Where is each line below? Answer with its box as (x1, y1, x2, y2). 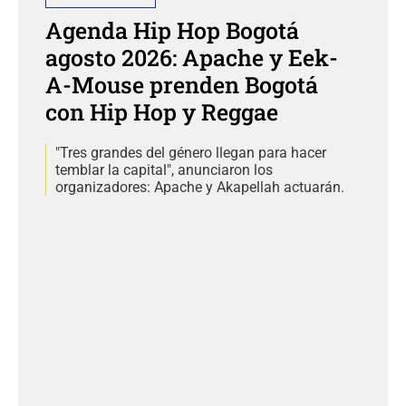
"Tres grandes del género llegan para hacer (55, 144, 326, 162)
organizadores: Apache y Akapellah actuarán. (55, 179, 344, 197)
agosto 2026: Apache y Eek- (45, 43, 338, 73)
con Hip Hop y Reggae (45, 97, 278, 128)
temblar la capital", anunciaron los (55, 161, 273, 179)
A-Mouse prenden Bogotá (45, 70, 318, 101)
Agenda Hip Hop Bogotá (45, 15, 299, 46)
